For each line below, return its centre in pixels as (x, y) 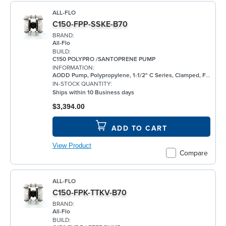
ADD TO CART (139, 129)
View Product (72, 146)
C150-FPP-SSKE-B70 (90, 24)
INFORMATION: (73, 68)
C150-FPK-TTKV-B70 (90, 192)
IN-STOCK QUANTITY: (82, 84)
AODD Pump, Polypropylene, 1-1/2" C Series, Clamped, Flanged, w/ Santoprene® (129, 76)
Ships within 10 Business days (93, 93)
